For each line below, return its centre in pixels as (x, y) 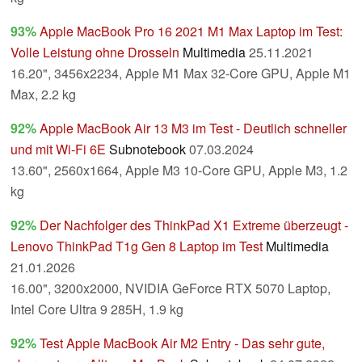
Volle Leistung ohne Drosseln (95, 53)
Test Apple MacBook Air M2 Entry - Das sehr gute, (182, 343)
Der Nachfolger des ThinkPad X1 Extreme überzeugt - (194, 225)
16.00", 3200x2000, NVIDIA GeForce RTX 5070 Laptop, (170, 288)
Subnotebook (147, 149)
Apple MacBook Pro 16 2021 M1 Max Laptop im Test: (191, 32)
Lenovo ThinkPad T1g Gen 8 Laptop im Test (137, 246)
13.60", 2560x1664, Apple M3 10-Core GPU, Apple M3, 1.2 (179, 170)
